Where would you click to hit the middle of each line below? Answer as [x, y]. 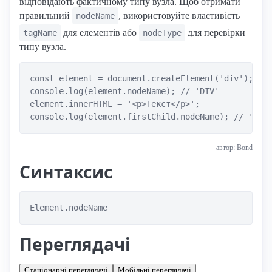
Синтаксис [66, 172]
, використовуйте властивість [179, 15]
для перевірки [215, 32]
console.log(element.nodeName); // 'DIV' [124, 91]
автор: [226, 147]
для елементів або [100, 32]
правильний [46, 15]
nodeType [162, 32]
